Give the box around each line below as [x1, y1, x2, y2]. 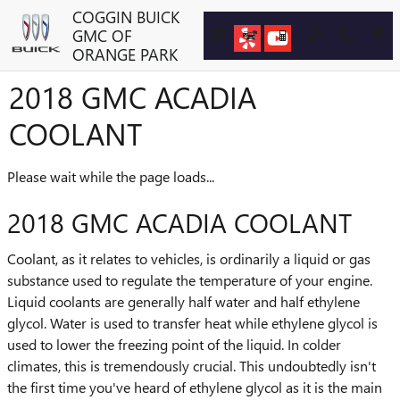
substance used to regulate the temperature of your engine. [7, 270, 372, 289]
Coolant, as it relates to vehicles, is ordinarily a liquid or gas [7, 248, 371, 268]
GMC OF [72, 24, 132, 46]
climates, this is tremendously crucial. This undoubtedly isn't [7, 355, 376, 375]
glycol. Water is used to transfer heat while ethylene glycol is [7, 312, 378, 332]
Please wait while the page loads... [7, 167, 214, 186]
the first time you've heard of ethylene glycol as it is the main [7, 377, 382, 396]
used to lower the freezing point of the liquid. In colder [7, 334, 341, 354]
